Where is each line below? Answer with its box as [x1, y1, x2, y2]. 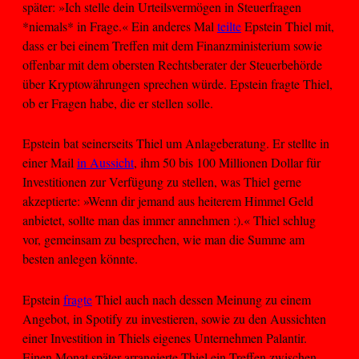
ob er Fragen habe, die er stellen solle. [22, 94, 213, 111]
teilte [217, 17, 241, 34]
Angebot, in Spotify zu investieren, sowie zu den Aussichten [22, 309, 326, 327]
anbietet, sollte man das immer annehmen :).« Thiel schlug [22, 212, 316, 229]
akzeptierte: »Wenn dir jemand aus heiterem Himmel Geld [22, 192, 313, 210]
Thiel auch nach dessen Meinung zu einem [92, 290, 311, 308]
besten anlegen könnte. [22, 250, 138, 268]
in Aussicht [77, 154, 134, 171]
